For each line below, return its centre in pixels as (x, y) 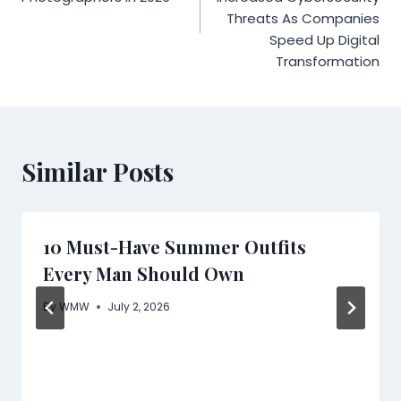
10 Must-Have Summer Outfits (175, 247)
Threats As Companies (303, 19)
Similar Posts (98, 172)
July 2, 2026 (139, 307)
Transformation (328, 62)
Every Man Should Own (144, 274)
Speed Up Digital (324, 40)
